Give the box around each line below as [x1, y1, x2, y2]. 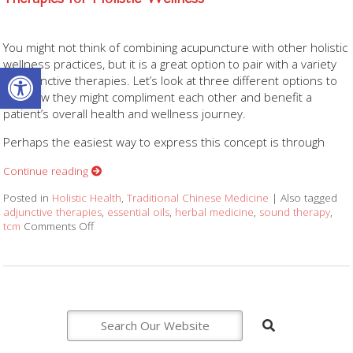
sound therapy [259, 205, 331, 220]
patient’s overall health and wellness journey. [3, 106, 250, 122]
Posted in [3, 191, 53, 206]
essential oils [107, 205, 170, 220]
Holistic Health [52, 191, 122, 206]
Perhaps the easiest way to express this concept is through [3, 134, 325, 150]
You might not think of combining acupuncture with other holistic [3, 39, 348, 56]
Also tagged [281, 191, 338, 206]
